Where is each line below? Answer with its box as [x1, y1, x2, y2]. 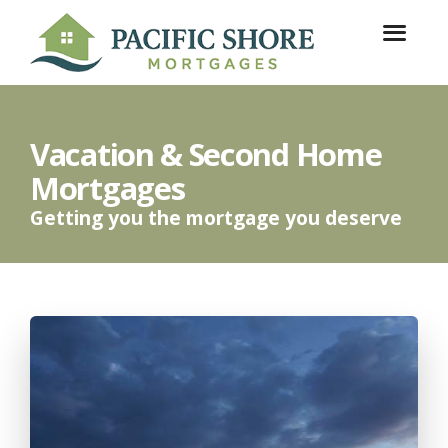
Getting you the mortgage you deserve [30, 205, 402, 232]
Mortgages [30, 167, 185, 210]
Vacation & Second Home [30, 133, 382, 176]
